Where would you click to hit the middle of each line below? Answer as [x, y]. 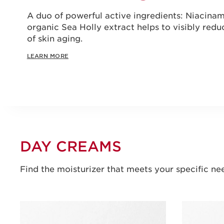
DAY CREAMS [71, 146]
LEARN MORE [47, 56]
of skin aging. [54, 39]
